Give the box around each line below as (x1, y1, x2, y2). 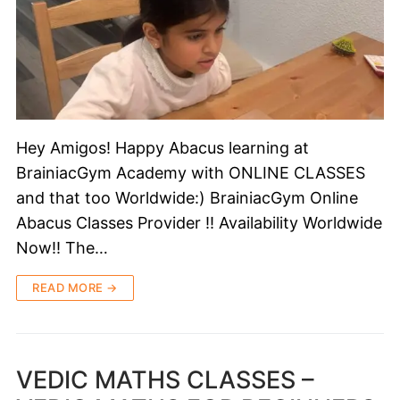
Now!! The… (16, 238, 108, 258)
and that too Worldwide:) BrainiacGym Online (16, 188, 358, 208)
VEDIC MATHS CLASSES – (16, 365, 314, 396)
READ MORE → (32, 280, 118, 296)
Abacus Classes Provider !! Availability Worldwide (16, 213, 382, 233)
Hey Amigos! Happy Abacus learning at (16, 138, 309, 158)
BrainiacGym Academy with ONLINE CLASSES (16, 163, 365, 183)
